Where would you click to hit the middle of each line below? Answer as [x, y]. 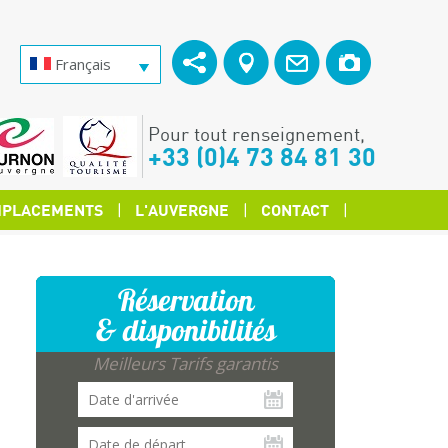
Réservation [185, 300]
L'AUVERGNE [182, 209]
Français [81, 64]
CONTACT [295, 209]
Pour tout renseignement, [256, 134]
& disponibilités [185, 330]
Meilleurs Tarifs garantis [185, 363]
